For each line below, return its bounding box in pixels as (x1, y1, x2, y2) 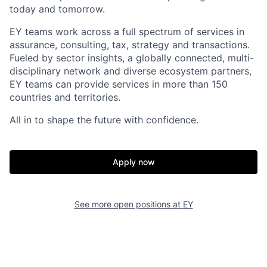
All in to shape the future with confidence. (10, 114, 198, 126)
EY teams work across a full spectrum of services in (10, 26, 244, 38)
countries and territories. (10, 91, 120, 103)
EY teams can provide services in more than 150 (10, 78, 228, 90)
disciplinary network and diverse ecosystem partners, (10, 65, 252, 77)
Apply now (112, 157, 155, 167)
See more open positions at (74, 199, 183, 209)
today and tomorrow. (10, 3, 105, 15)
